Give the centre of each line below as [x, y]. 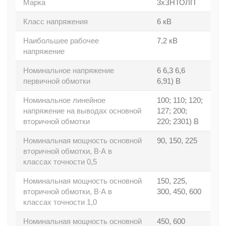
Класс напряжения [55, 21]
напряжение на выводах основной [82, 111]
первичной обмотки [57, 81]
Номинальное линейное [64, 100]
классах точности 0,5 [60, 162]
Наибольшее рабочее [61, 41]
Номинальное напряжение [69, 70]
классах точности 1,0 [60, 202]
